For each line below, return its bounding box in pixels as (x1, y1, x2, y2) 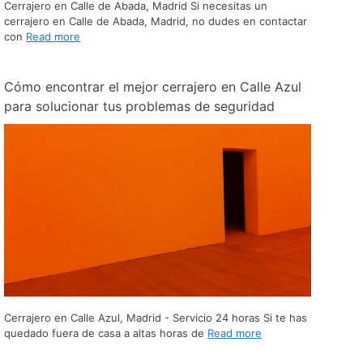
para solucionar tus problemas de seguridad (4, 97, 275, 114)
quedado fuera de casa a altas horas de (4, 326, 208, 340)
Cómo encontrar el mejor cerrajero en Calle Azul (4, 78, 302, 95)
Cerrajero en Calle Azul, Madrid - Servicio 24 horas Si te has (4, 310, 308, 324)
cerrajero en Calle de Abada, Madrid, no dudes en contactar (4, 14, 308, 28)
